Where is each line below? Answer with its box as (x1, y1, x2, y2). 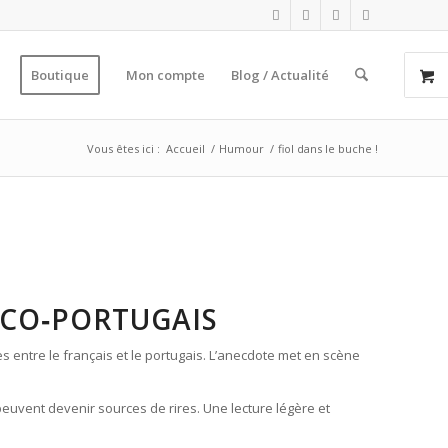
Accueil (166, 141, 205, 156)
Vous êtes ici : (87, 141, 160, 156)
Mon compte (125, 66, 205, 84)
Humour (219, 141, 264, 156)
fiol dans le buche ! (278, 141, 378, 156)
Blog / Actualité (230, 66, 329, 84)
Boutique (30, 66, 89, 84)
